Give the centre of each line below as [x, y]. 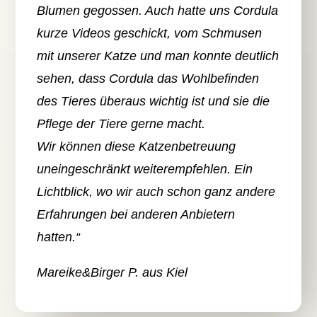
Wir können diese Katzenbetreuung [137, 147]
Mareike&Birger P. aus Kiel [113, 273]
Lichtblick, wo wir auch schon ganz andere [156, 192]
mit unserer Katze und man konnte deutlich [158, 56]
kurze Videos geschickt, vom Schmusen [150, 34]
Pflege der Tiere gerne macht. [121, 124]
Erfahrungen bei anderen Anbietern [136, 215]
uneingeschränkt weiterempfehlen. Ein [145, 169]
